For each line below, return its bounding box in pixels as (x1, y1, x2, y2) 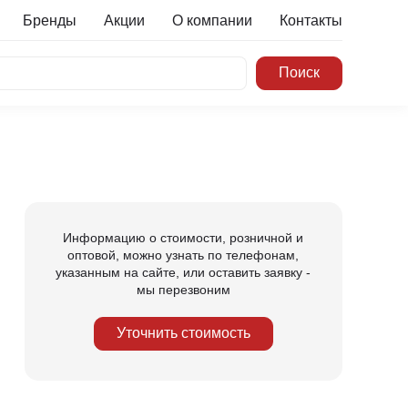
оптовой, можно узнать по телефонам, (67, 247, 300, 262)
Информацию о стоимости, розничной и (63, 229, 304, 245)
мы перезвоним (136, 281, 230, 297)
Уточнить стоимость (116, 325, 250, 341)
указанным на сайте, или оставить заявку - (56, 264, 311, 280)
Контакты (280, 12, 342, 28)
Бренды (23, 12, 76, 28)
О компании (172, 12, 252, 28)
